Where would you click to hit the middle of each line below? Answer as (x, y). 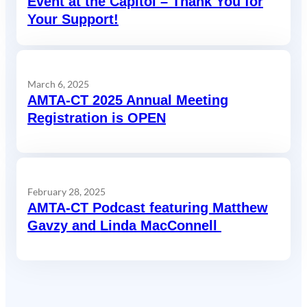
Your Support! (73, 19)
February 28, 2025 (66, 191)
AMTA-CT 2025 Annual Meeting (128, 100)
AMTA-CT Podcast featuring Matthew (148, 207)
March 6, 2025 (58, 84)
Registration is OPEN (97, 118)
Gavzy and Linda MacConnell (124, 225)
